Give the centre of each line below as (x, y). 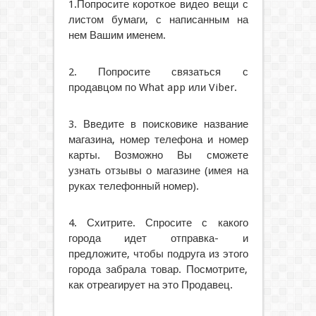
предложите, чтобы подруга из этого (158, 254)
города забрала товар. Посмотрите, (158, 269)
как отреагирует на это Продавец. (150, 285)
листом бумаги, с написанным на (158, 19)
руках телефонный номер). (133, 186)
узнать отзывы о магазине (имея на (158, 170)
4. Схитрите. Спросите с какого (158, 223)
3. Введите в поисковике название (158, 124)
